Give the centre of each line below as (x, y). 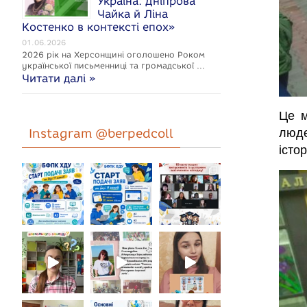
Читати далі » (59, 78)
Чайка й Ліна (133, 14)
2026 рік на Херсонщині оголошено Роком (113, 54)
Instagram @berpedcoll (101, 134)
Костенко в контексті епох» (98, 27)
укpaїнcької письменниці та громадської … (113, 65)
